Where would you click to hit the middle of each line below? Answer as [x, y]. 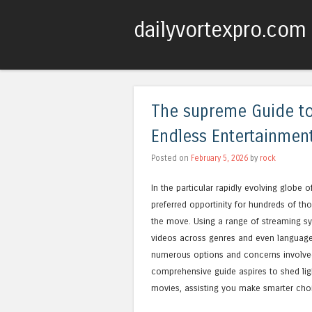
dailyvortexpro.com [220, 30]
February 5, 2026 [219, 158]
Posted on [171, 158]
